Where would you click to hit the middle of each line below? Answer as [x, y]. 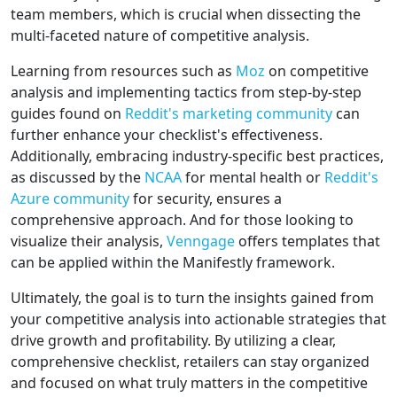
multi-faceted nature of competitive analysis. [160, 36]
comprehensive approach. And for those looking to [182, 220]
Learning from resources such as [123, 71]
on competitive [317, 71]
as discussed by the [78, 178]
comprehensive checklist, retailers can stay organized [190, 362]
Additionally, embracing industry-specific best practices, [197, 156]
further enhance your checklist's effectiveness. [167, 135]
